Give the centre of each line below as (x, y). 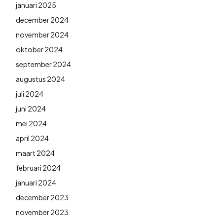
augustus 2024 (40, 79)
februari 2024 (38, 167)
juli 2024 (30, 93)
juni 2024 (31, 108)
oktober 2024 (39, 49)
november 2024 (42, 34)
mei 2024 (31, 123)
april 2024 (32, 138)
